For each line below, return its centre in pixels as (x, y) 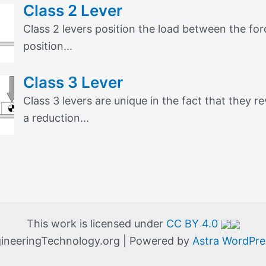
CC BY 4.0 (193, 224)
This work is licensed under (96, 224)
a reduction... (56, 118)
